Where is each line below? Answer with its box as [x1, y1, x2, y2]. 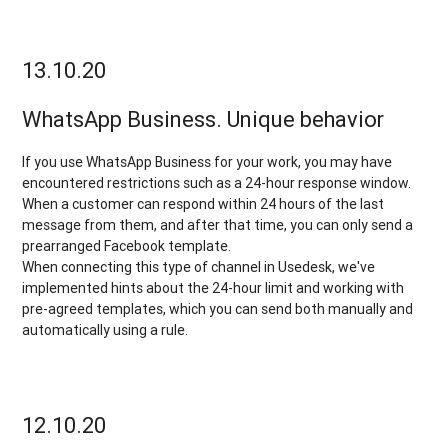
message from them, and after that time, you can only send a [22, 215, 414, 234]
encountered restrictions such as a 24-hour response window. [22, 173, 412, 192]
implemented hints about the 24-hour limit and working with [22, 278, 405, 297]
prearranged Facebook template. [22, 236, 232, 255]
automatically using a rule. [22, 320, 189, 339]
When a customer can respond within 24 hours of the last [22, 194, 385, 213]
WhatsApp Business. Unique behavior [22, 105, 385, 133]
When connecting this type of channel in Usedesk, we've [22, 257, 376, 276]
